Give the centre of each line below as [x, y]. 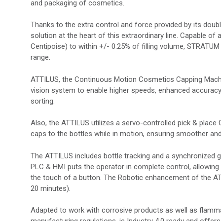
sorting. [43, 101]
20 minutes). [51, 188]
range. [40, 57]
